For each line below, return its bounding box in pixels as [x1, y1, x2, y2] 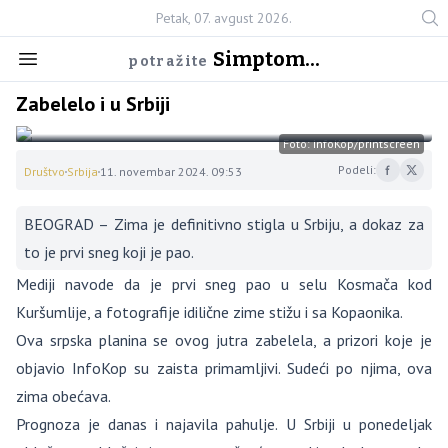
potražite [128, 53, 209, 70]
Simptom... [212, 47, 320, 71]
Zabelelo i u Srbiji [16, 91, 170, 117]
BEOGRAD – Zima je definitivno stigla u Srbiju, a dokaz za [24, 214, 424, 234]
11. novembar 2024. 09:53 [100, 164, 242, 179]
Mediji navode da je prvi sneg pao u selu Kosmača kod [16, 274, 432, 294]
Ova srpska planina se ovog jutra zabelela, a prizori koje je [16, 330, 432, 350]
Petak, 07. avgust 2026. [156, 9, 292, 27]
